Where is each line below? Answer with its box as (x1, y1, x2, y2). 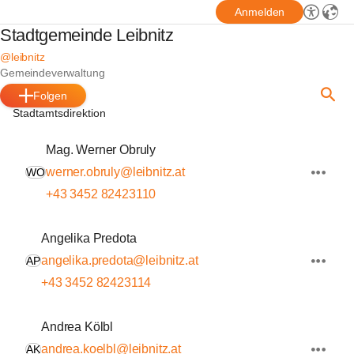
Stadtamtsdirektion (13, 107, 106, 119)
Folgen (32, 89, 68, 102)
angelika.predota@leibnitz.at (41, 254, 198, 267)
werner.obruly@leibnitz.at (46, 165, 185, 179)
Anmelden (235, 6, 285, 18)
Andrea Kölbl (41, 320, 114, 333)
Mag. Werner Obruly (46, 143, 156, 156)
